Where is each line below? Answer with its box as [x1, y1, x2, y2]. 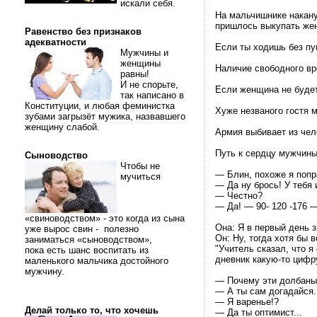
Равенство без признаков [25, 26, 142, 37]
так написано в [120, 90, 184, 100]
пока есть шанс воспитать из [25, 245, 149, 255]
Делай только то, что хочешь [25, 305, 158, 316]
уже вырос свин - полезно [25, 224, 139, 234]
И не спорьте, [120, 79, 178, 90]
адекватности [25, 37, 86, 47]
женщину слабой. [25, 122, 103, 132]
